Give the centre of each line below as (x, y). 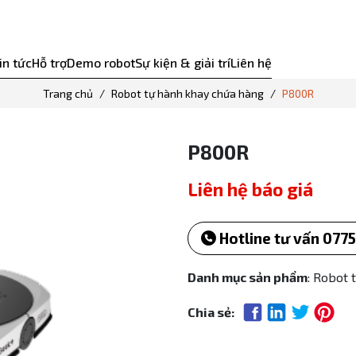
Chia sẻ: (211, 311)
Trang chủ (68, 94)
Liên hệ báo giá (250, 190)
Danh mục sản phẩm (248, 277)
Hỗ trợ (49, 63)
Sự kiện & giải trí (182, 63)
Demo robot (101, 63)
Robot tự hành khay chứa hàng (187, 94)
